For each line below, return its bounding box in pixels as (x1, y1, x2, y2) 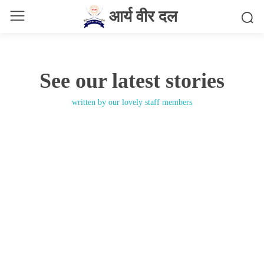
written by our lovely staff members (72, 98, 192, 107)
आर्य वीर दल (109, 7, 178, 25)
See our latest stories (39, 69, 225, 93)
